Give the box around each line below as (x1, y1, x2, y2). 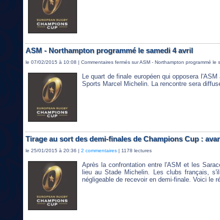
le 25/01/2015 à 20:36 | (26, 148, 81, 154)
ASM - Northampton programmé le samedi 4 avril (26, 46, 193, 55)
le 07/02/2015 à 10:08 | (26, 59, 81, 65)
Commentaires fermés (81, 59, 130, 65)
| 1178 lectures (117, 148, 152, 154)
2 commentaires (81, 148, 117, 154)
